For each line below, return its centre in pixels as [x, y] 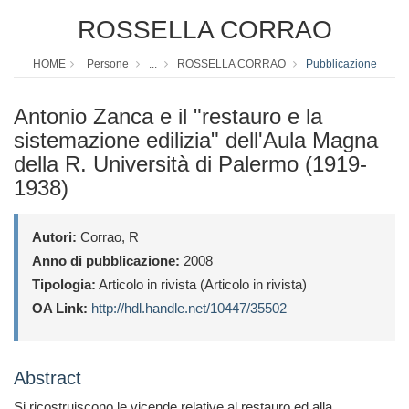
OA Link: [60, 309]
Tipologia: [64, 285]
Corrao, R [108, 237]
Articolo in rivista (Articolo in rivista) [201, 285]
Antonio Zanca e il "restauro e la [168, 117]
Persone [107, 64]
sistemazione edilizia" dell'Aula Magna [196, 141]
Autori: [54, 237]
